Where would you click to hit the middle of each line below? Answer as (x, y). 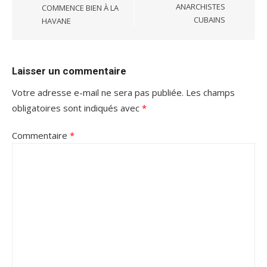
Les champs (210, 92)
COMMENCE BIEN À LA (80, 7)
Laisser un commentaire (69, 71)
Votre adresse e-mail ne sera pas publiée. (98, 92)
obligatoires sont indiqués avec (77, 108)
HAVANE (56, 21)
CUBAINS (209, 19)
